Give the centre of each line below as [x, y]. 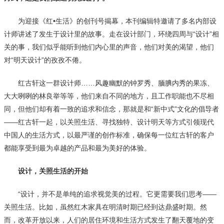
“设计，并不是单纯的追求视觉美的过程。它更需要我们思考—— [110, 194]
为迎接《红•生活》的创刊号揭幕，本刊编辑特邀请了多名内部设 [110, 21]
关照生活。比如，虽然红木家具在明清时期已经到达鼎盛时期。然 [105, 207]
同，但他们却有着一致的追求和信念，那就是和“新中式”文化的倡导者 [111, 109]
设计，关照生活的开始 [46, 171]
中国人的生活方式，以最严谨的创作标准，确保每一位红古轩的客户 [109, 135]
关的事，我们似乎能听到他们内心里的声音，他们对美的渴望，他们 [109, 47]
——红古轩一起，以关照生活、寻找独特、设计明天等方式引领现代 [109, 122]
